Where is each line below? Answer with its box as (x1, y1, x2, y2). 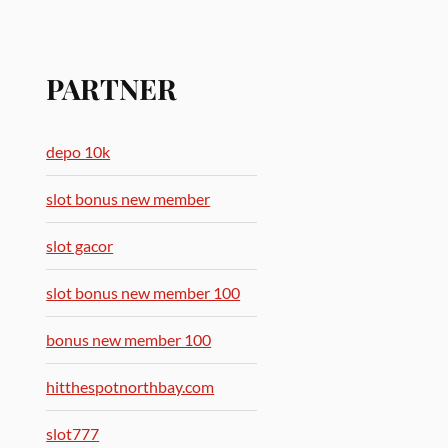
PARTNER (46, 69, 178, 107)
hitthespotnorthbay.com (46, 377, 215, 396)
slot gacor (46, 236, 114, 255)
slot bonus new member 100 (46, 283, 241, 302)
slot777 (46, 424, 100, 443)
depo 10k (46, 142, 111, 161)
